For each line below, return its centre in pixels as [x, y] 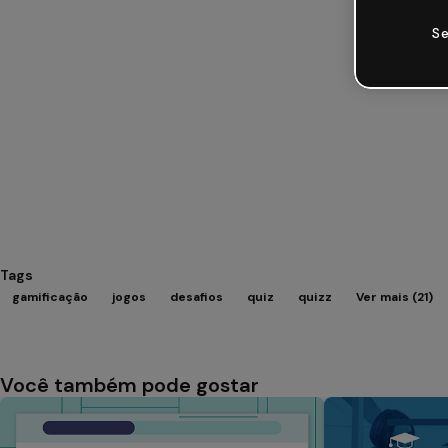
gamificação [50, 297]
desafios [196, 297]
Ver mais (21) [394, 297]
